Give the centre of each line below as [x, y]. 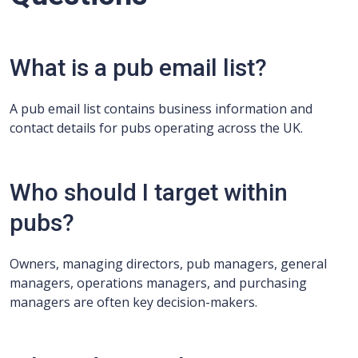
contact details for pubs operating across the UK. [156, 128]
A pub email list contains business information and [161, 109]
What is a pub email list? [138, 68]
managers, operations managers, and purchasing [158, 283]
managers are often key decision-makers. [133, 302]
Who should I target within [149, 192]
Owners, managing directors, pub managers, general [168, 264]
